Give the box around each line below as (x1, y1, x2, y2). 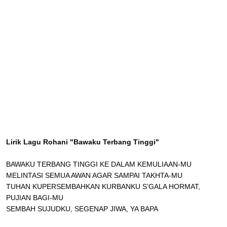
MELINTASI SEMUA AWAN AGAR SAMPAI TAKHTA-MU (6, 171, 182, 179)
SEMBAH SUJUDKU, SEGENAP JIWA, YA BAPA (6, 204, 158, 213)
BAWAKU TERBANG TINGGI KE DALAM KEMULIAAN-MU (6, 160, 192, 168)
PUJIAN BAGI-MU (6, 193, 63, 202)
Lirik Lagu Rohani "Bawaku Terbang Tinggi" (6, 137, 159, 146)
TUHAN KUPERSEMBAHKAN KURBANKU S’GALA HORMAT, (6, 182, 200, 191)
